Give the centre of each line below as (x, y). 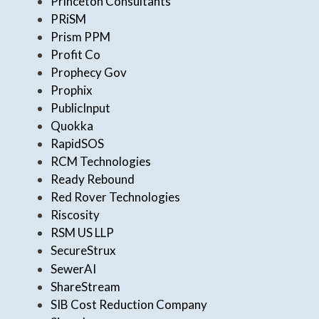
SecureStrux (83, 251)
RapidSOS (77, 144)
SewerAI (73, 268)
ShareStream (85, 286)
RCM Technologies (101, 162)
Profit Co (75, 55)
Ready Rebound (93, 179)
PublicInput (80, 108)
